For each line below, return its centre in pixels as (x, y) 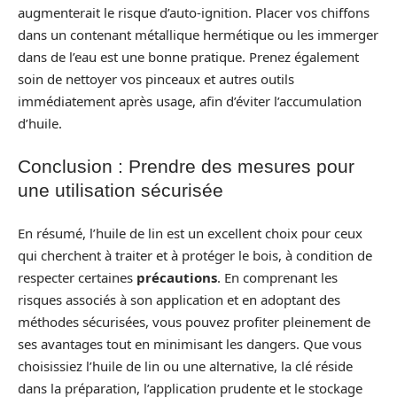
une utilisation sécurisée (121, 191)
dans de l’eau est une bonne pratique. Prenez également (188, 56)
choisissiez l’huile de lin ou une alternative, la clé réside (185, 366)
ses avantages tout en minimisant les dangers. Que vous (190, 343)
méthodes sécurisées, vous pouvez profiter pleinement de (194, 321)
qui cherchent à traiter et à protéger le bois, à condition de (195, 255)
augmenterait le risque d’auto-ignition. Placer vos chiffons (194, 12)
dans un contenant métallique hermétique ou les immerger (198, 34)
